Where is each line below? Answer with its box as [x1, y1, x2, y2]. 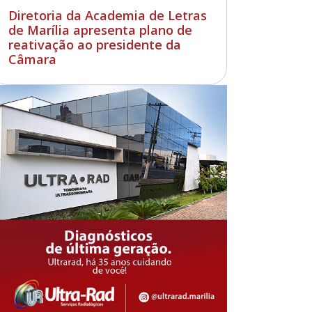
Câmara [8, 50, 57, 68]
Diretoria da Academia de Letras [8, 6, 208, 24]
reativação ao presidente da [8, 36, 182, 53]
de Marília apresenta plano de [8, 21, 193, 38]
